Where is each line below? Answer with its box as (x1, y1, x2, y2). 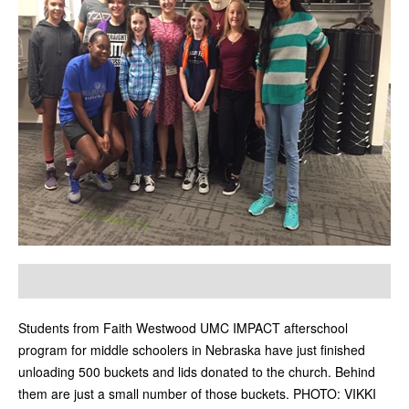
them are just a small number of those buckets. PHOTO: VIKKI (18, 384, 376, 404)
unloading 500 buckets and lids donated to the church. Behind (18, 362, 375, 382)
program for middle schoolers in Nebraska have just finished (18, 341, 365, 360)
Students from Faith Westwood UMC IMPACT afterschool (18, 319, 348, 338)
